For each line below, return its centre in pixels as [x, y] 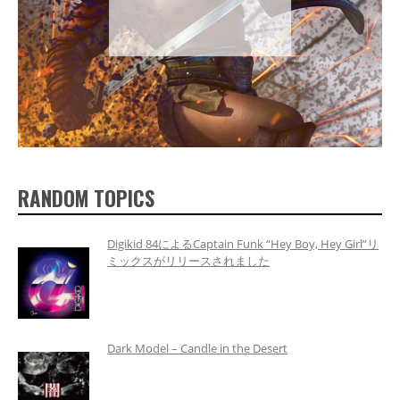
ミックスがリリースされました [189, 260]
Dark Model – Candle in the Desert [198, 348]
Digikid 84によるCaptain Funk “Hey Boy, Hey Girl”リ [243, 243]
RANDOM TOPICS [86, 199]
